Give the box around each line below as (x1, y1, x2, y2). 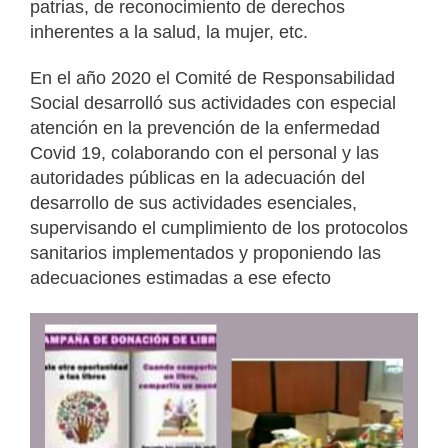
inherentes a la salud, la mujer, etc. (30, 21, 308, 42)
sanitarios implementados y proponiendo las (30, 243, 381, 264)
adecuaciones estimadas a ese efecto (30, 268, 331, 289)
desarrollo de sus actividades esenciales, (30, 193, 357, 214)
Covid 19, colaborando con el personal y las (30, 143, 379, 164)
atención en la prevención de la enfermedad (30, 118, 380, 139)
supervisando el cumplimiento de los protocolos (30, 218, 408, 239)
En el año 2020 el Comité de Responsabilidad (30, 68, 395, 89)
